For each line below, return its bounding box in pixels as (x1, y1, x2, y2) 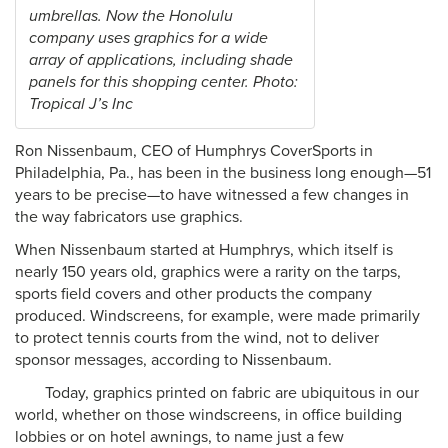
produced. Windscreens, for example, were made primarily (15, 306, 420, 326)
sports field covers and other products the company (15, 284, 372, 304)
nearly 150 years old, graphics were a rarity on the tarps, (15, 262, 401, 282)
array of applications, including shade (29, 50, 293, 70)
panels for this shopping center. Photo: (29, 72, 298, 92)
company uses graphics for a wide (29, 28, 268, 48)
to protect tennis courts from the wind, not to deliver (15, 328, 379, 348)
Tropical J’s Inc (29, 94, 133, 114)
